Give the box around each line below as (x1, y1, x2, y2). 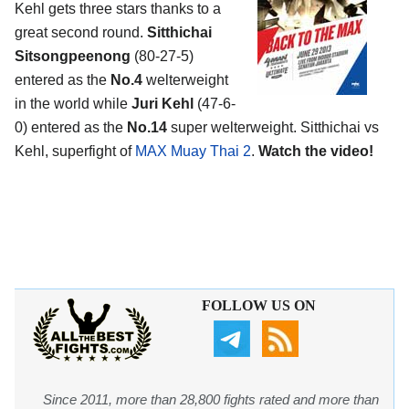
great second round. (15, 25, 147, 41)
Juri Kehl (128, 96, 197, 112)
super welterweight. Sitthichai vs (167, 120, 379, 136)
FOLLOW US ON (201, 297, 316, 313)
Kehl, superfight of (15, 143, 135, 160)
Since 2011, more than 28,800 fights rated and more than (43, 391, 379, 407)
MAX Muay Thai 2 (135, 143, 251, 160)
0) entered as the (15, 120, 127, 136)
